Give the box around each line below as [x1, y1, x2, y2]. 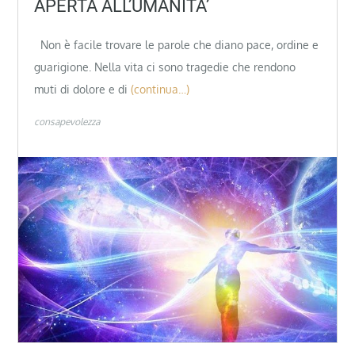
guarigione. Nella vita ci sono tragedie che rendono [34, 60, 296, 74]
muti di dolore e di [34, 82, 128, 97]
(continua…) [131, 82, 190, 97]
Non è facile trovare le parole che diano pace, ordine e [34, 38, 319, 52]
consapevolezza [34, 115, 101, 128]
